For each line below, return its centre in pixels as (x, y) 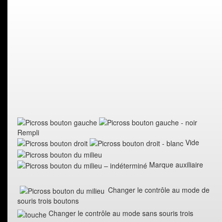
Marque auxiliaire (176, 164)
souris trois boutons (48, 201)
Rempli (28, 133)
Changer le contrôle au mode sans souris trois (121, 213)
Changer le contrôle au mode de (159, 190)
